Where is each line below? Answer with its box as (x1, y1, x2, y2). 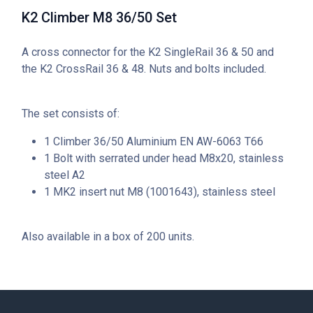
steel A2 (44, 168, 85, 182)
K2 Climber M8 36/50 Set (22, 9, 177, 27)
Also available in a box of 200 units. (22, 230, 194, 244)
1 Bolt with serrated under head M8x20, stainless (44, 152, 284, 166)
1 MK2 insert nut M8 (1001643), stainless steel (44, 185, 275, 199)
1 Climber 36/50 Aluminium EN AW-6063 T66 (44, 135, 263, 149)
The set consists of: (22, 107, 119, 121)
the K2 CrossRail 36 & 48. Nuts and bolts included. (22, 62, 266, 76)
